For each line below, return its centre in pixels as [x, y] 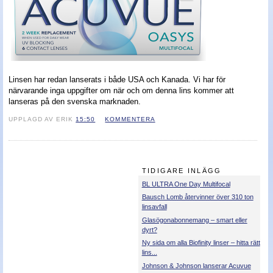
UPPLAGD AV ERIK [42, 119]
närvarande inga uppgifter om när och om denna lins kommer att [121, 90]
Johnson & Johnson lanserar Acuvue [196, 265]
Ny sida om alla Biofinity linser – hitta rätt [201, 243]
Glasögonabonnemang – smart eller [194, 220]
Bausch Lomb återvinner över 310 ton [197, 197]
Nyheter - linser [39, 20]
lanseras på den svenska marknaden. [75, 101]
